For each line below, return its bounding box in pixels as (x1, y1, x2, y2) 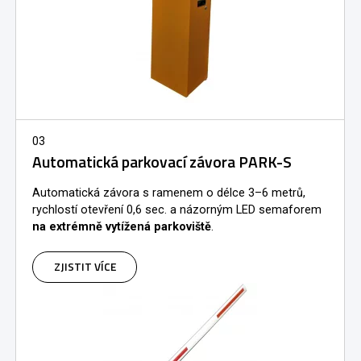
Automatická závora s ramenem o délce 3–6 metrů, (32, 186, 305, 201)
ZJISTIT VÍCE (53, 259, 116, 276)
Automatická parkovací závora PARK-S (32, 150, 292, 175)
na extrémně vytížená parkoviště (32, 220, 211, 234)
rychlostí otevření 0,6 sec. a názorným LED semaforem (32, 203, 322, 218)
